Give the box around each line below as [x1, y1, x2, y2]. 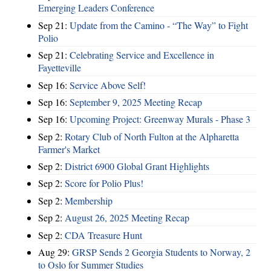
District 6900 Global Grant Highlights [65, 160, 209, 172]
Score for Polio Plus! [65, 177, 143, 190]
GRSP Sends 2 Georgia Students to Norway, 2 [72, 245, 250, 258]
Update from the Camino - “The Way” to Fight [70, 18, 248, 31]
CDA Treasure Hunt [65, 228, 142, 241]
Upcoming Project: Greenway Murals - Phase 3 [70, 113, 250, 126]
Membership [65, 194, 113, 207]
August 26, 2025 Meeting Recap [65, 211, 189, 224]
